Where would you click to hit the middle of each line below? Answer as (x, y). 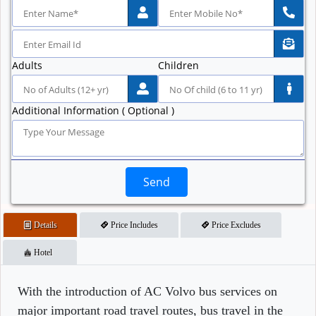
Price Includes (133, 225)
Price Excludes (235, 225)
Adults (27, 66)
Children (178, 66)
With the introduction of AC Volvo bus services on (147, 292)
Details (44, 225)
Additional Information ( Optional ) (93, 111)
